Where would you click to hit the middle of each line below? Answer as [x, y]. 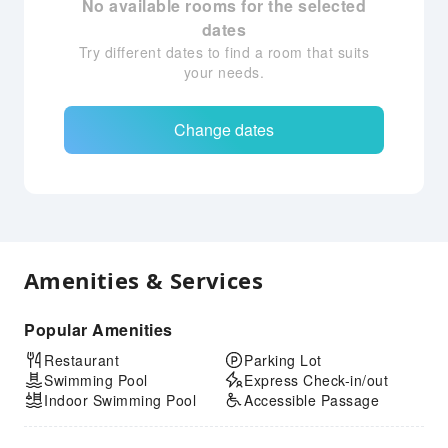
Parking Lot [283, 360]
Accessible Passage [311, 400]
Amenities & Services [143, 280]
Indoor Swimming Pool [120, 400]
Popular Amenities [98, 329]
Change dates [224, 129]
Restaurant [81, 360]
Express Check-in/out [316, 380]
